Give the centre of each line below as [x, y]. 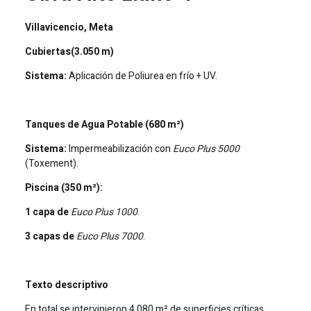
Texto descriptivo [66, 285]
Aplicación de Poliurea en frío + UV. [142, 76]
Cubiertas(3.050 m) [69, 51]
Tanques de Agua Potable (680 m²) [104, 124]
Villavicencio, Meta [69, 27]
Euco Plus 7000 [109, 236]
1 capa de [48, 212]
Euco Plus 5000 [206, 149]
